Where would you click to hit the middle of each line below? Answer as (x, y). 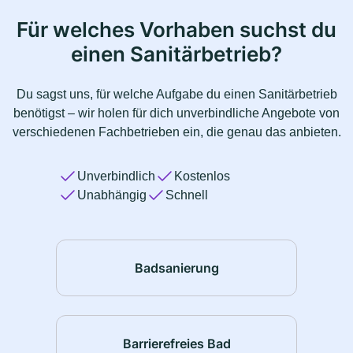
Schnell (187, 195)
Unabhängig (112, 195)
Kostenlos (202, 176)
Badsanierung (176, 268)
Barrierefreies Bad (176, 343)
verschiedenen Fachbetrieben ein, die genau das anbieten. (176, 132)
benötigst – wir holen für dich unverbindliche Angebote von (176, 113)
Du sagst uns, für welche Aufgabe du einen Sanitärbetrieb (176, 95)
